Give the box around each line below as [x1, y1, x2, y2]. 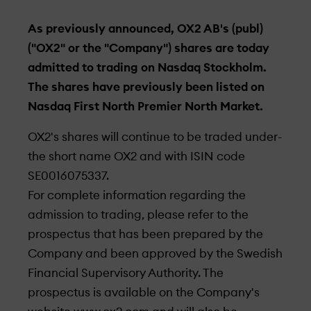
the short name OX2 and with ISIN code [28, 151, 245, 162]
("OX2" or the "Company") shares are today [28, 42, 269, 54]
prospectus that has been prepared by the [28, 228, 263, 240]
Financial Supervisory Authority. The [28, 267, 224, 279]
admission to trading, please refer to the [28, 209, 249, 221]
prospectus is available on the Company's [28, 287, 260, 299]
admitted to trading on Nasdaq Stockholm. [28, 62, 267, 74]
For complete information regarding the [28, 190, 246, 201]
